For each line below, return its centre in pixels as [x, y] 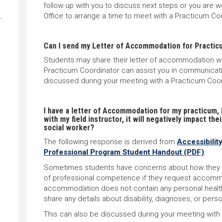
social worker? [69, 128]
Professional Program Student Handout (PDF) [124, 152]
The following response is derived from [111, 142]
